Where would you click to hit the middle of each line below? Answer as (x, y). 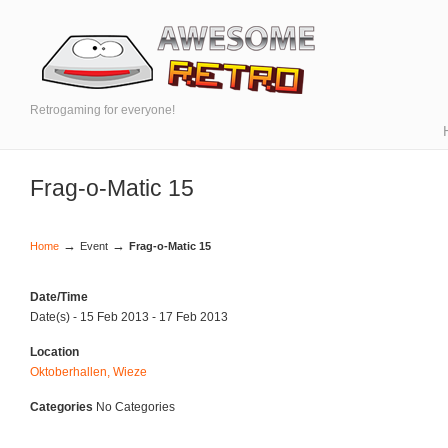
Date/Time (59, 297)
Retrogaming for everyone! (102, 110)
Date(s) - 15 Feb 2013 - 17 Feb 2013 (129, 317)
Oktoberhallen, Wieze (88, 372)
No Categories (134, 407)
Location (54, 352)
